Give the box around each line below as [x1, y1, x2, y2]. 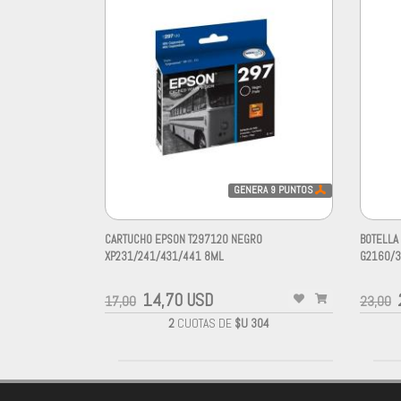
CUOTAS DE [175, 316, 235, 332]
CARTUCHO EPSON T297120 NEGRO [105, 232, 262, 248]
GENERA [234, 183, 271, 196]
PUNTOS [276, 183, 316, 196]
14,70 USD [142, 289, 213, 312]
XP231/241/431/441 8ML [105, 249, 224, 265]
